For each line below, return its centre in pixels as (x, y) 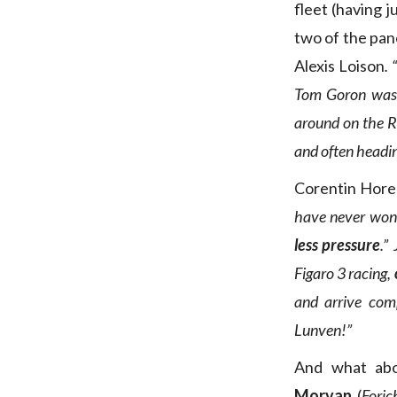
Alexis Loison (340, 66)
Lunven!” (323, 330)
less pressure (338, 245)
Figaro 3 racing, (344, 273)
